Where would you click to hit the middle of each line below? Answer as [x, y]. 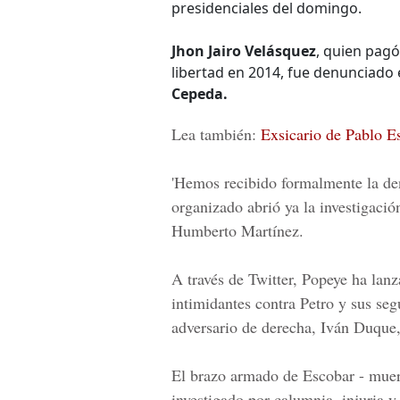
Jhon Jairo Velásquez [244, 51]
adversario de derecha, [244, 327]
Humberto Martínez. [237, 230]
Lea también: [216, 134]
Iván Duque [356, 327]
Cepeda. [200, 94]
